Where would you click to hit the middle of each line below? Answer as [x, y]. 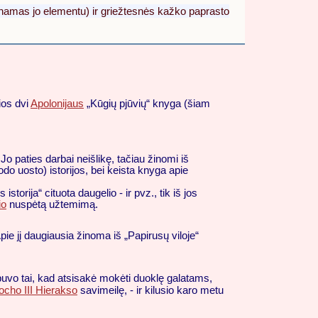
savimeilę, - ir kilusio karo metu [150, 291]
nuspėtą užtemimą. [52, 204]
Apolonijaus [57, 103]
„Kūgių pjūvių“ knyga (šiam [147, 103]
